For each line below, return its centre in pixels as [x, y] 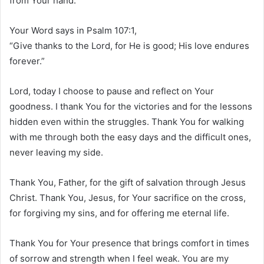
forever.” [27, 61]
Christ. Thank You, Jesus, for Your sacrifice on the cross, [128, 198]
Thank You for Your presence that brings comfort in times [129, 243]
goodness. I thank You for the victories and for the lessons [131, 107]
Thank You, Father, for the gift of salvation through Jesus [128, 183]
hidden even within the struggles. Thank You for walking [127, 122]
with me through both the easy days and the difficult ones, [130, 137]
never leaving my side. [56, 153]
